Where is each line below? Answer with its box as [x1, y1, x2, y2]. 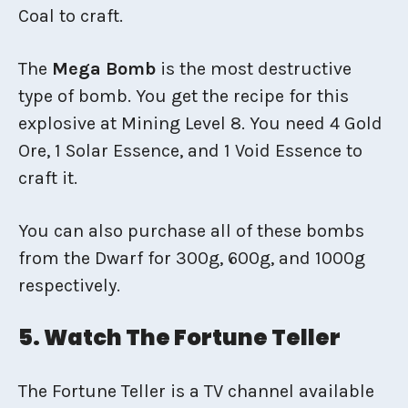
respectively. [18, 274, 120, 296]
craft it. [18, 167, 77, 189]
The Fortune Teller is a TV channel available [18, 380, 374, 402]
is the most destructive [156, 57, 352, 79]
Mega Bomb [47, 57, 156, 79]
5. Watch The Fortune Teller [18, 321, 341, 352]
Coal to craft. [18, 5, 123, 26]
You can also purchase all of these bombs [18, 219, 364, 241]
